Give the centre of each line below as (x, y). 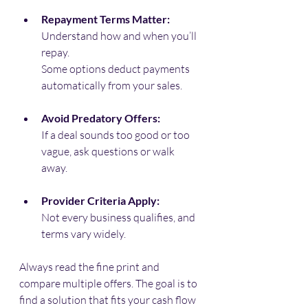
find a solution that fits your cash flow (109, 299)
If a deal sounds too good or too (117, 134)
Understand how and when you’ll (120, 35)
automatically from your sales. (112, 85)
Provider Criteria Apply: (100, 200)
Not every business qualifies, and (119, 217)
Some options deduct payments (117, 68)
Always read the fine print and (90, 266)
